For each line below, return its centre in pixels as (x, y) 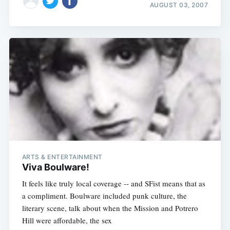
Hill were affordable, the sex (67, 220)
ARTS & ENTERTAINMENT (62, 157)
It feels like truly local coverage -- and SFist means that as (113, 183)
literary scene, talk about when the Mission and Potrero (110, 208)
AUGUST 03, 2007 (179, 5)
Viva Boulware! (55, 167)
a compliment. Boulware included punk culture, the (104, 195)
